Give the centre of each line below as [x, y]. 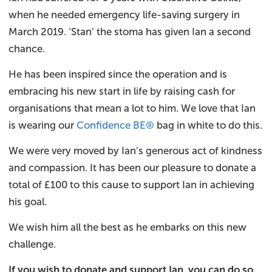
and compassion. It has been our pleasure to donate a [132, 168]
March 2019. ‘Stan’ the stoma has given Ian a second [130, 32]
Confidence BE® [115, 125]
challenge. [32, 244]
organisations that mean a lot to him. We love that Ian [132, 108]
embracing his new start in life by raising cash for [122, 91]
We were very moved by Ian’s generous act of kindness [135, 151]
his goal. [28, 202]
